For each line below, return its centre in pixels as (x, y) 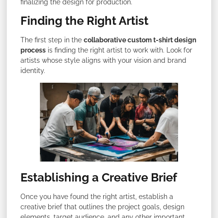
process (33, 50)
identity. (33, 70)
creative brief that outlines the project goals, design (102, 207)
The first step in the (52, 40)
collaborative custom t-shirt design (140, 40)
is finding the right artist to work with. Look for (119, 50)
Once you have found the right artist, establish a (97, 197)
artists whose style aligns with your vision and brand (103, 60)
